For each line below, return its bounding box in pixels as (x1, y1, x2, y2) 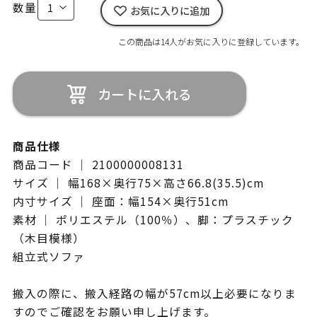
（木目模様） (12, 230, 85, 247)
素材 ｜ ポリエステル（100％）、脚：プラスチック (12, 212, 294, 229)
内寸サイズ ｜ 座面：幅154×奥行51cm (12, 193, 229, 210)
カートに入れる (97, 83, 192, 104)
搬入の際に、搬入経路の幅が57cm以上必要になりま (12, 285, 296, 302)
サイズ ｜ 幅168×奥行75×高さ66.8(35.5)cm (12, 175, 264, 192)
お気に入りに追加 (129, 3, 209, 18)
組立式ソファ (12, 248, 85, 265)
